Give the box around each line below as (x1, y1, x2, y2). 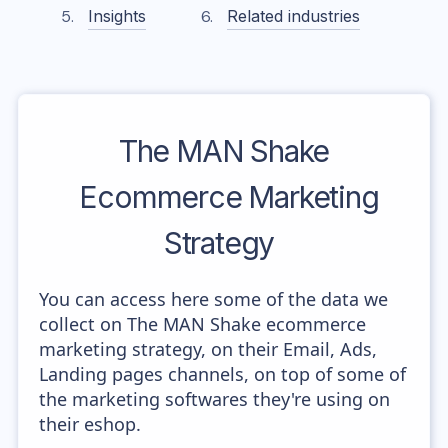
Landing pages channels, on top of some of (39, 362, 407, 386)
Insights (88, 6, 147, 26)
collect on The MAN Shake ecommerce (39, 312, 367, 336)
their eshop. (39, 412, 142, 436)
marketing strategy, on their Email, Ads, (39, 337, 378, 361)
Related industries (226, 6, 360, 26)
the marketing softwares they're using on (39, 387, 391, 411)
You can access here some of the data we (39, 287, 389, 311)
